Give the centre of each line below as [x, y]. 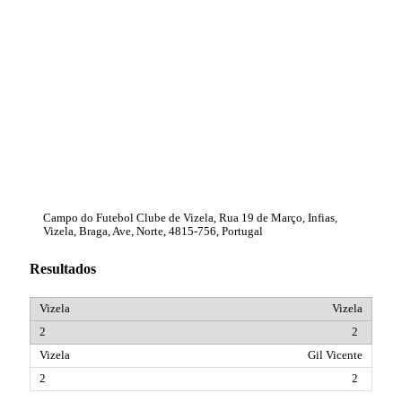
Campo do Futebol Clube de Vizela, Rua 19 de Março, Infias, [190, 218]
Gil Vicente [335, 355]
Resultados [63, 269]
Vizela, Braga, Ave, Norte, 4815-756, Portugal [153, 232]
